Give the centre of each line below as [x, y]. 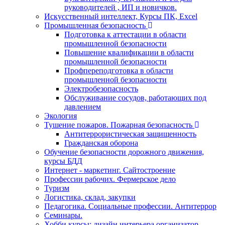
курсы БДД [63, 161]
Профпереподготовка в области [119, 71]
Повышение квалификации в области [129, 53]
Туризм [57, 188]
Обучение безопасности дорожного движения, [124, 152]
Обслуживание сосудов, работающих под [135, 98]
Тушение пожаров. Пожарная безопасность [118, 125]
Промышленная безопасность [95, 26]
